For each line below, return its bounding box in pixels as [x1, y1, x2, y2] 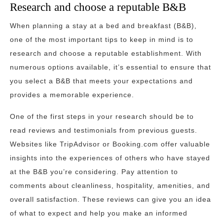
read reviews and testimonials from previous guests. [10, 126, 197, 134]
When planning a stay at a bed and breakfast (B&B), [10, 22, 197, 30]
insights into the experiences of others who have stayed [10, 154, 210, 162]
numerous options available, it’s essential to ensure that [10, 63, 211, 71]
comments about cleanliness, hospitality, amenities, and [10, 182, 210, 189]
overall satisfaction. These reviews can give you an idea [10, 195, 211, 203]
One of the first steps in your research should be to [10, 112, 194, 120]
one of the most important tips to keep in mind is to [10, 36, 193, 43]
